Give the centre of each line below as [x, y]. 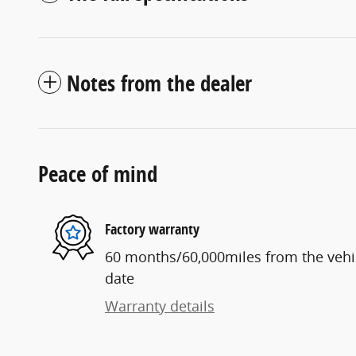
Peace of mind [98, 174]
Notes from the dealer [159, 83]
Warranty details [160, 306]
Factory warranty [152, 229]
